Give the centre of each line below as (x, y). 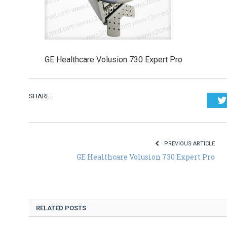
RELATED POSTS (61, 208)
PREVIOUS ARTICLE (189, 144)
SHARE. (40, 96)
